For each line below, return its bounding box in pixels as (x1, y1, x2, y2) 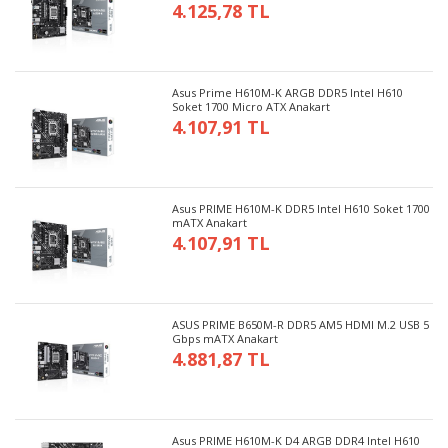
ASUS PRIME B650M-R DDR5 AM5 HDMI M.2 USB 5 (172, 316, 430, 332)
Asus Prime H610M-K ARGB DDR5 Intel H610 (172, 84, 404, 100)
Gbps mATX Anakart (172, 330, 279, 346)
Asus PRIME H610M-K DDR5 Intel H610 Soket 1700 (172, 200, 431, 216)
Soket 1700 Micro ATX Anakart (172, 98, 331, 114)
